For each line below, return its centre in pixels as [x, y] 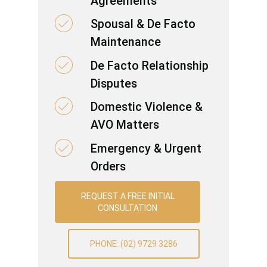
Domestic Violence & [146, 107]
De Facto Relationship [149, 66]
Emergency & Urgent [146, 148]
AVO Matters [125, 125]
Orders [108, 166]
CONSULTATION [128, 208]
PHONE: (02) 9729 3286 [133, 244]
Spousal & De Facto [143, 24]
